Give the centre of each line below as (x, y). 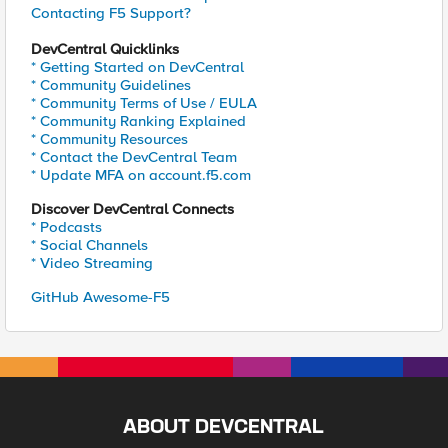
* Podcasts (66, 227)
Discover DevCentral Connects (132, 209)
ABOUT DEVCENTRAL (224, 427)
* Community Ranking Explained (138, 121)
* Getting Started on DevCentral (137, 67)
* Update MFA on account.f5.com (141, 175)
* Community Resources (109, 139)
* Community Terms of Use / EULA (144, 103)
